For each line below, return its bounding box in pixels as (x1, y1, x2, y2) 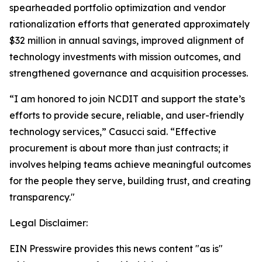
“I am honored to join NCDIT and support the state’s (9, 93, 245, 105)
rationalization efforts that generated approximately (9, 18, 250, 30)
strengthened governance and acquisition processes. (9, 67, 248, 79)
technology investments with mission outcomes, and (9, 51, 241, 63)
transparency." (9, 191, 75, 203)
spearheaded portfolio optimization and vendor (9, 2, 226, 13)
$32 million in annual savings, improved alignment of (9, 35, 244, 46)
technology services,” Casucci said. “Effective (9, 126, 216, 137)
